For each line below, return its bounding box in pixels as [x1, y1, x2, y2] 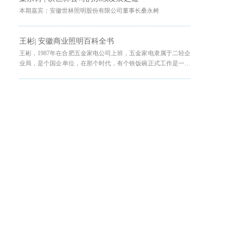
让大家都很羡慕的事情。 [19, 70, 86, 77]
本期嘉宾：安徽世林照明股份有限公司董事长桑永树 [19, 7, 159, 14]
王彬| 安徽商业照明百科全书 [19, 37, 114, 45]
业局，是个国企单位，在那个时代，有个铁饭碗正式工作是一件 [19, 60, 191, 67]
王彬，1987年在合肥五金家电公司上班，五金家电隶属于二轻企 [19, 50, 191, 57]
